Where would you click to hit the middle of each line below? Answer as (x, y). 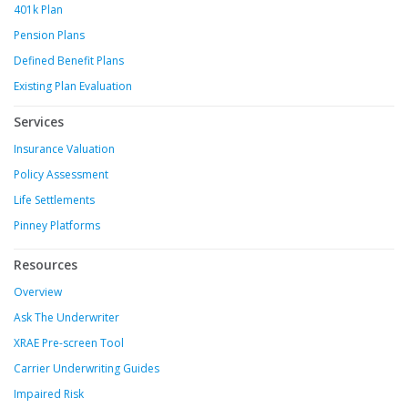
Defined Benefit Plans (69, 61)
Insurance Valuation (64, 149)
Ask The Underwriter (66, 318)
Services (39, 122)
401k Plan (38, 10)
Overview (38, 292)
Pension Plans (49, 36)
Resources (46, 265)
